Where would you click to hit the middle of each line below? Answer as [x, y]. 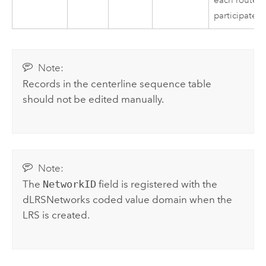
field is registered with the [157, 184]
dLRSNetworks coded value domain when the [128, 199]
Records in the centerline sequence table [117, 84]
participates [238, 16]
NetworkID [70, 184]
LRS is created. [56, 215]
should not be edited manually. [94, 99]
